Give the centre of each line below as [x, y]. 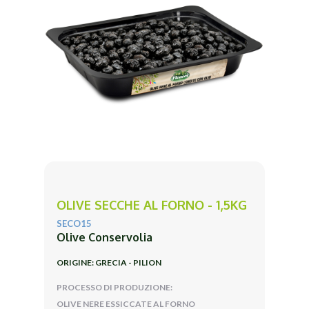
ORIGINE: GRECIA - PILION [109, 262]
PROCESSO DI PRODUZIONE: [114, 287]
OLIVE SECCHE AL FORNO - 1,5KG [152, 205]
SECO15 [74, 223]
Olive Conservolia [104, 237]
